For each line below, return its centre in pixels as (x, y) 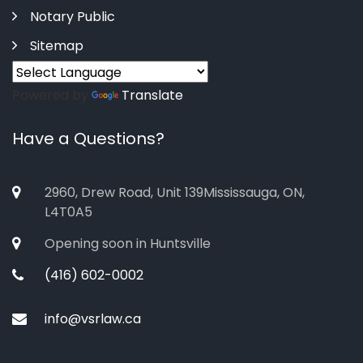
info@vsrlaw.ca (93, 319)
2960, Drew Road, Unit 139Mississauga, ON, (175, 192)
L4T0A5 (68, 212)
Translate (152, 95)
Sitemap (57, 46)
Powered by (52, 95)
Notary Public (73, 17)
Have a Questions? (88, 139)
